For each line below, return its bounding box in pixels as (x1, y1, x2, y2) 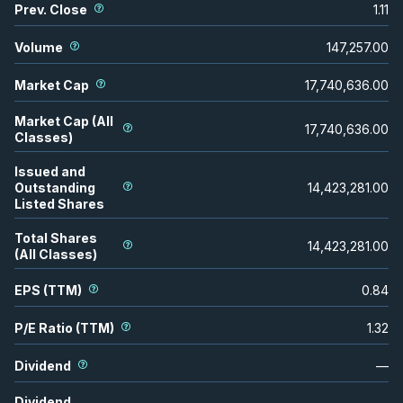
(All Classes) (14, 246, 97, 262)
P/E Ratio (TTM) (14, 319, 114, 336)
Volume (14, 39, 63, 55)
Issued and (14, 163, 85, 179)
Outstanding (14, 179, 95, 195)
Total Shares (14, 229, 97, 246)
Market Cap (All (14, 112, 113, 129)
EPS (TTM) (14, 282, 82, 298)
